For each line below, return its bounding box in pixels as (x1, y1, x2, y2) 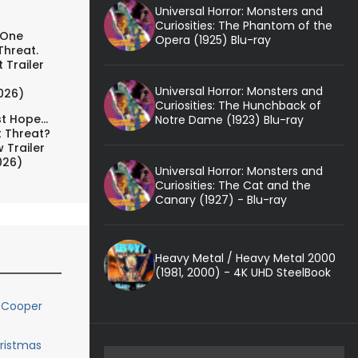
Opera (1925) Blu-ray (154, 31, 271, 48)
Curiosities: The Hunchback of (154, 97, 321, 113)
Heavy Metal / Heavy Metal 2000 (154, 249, 336, 266)
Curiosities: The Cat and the (154, 177, 311, 193)
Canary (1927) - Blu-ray (154, 191, 287, 208)
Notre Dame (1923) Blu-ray (154, 111, 304, 128)
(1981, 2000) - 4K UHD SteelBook (154, 264, 331, 280)
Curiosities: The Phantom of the (154, 17, 332, 34)
